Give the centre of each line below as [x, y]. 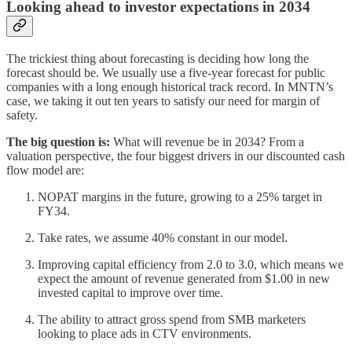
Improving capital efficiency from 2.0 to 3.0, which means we [191, 264]
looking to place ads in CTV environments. [145, 333]
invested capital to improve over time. [130, 292]
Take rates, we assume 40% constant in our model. [163, 237]
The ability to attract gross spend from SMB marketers [172, 319]
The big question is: [58, 141]
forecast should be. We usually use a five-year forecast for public [166, 72]
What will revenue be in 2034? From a [207, 141]
